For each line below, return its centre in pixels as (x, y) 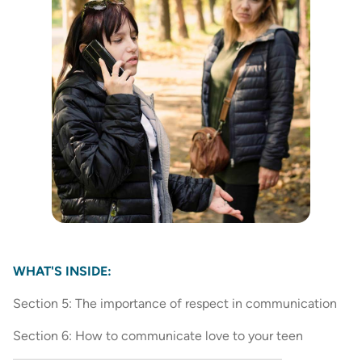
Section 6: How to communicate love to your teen (158, 336)
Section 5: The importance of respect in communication (175, 303)
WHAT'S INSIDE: (62, 271)
